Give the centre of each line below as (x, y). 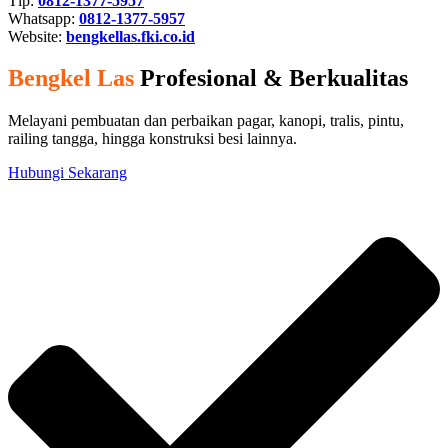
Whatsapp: (43, 18)
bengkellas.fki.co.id (130, 36)
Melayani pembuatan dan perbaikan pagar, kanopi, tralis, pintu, (206, 121)
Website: (37, 36)
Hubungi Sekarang (67, 173)
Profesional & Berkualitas (271, 78)
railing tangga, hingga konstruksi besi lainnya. (152, 139)
